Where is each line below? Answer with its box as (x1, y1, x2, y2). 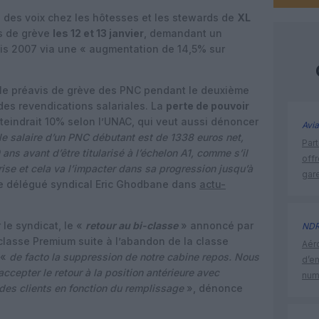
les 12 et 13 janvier (53, 27, 144, 39)
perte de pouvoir (166, 100, 249, 112)
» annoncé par (178, 219, 253, 231)
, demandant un (144, 27, 222, 39)
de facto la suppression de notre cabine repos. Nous (9, 251, 259, 263)
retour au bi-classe (85, 219, 178, 231)
